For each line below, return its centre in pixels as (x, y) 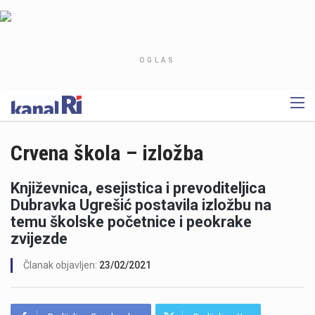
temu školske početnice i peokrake (131, 221)
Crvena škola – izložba (107, 153)
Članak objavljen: (61, 265)
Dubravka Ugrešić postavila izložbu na (141, 205)
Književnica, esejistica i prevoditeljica (138, 188)
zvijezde (39, 238)
